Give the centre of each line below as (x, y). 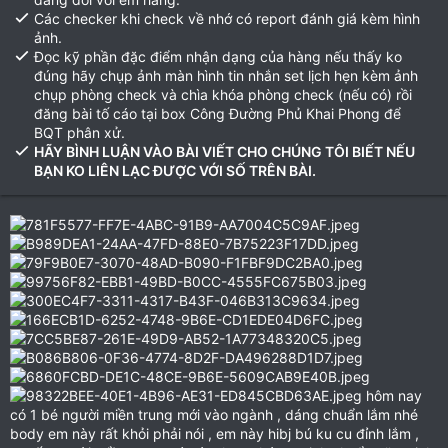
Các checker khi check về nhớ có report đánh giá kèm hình (227, 18)
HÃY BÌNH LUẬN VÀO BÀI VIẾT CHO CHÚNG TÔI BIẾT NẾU (224, 151)
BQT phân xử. (79, 132)
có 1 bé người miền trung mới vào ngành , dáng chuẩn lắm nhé (214, 414)
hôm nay (392, 395)
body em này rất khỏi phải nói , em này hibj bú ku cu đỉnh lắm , (214, 433)
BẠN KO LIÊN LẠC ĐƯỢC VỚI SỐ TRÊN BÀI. (175, 170)
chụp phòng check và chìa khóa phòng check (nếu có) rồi (223, 94)
